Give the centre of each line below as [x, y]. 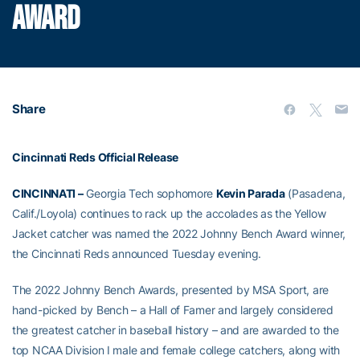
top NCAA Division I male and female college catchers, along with [176, 350]
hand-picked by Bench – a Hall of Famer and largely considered [173, 309]
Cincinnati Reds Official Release [96, 157]
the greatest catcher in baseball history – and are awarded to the [176, 329]
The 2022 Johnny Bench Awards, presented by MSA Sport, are [171, 289]
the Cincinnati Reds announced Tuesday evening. [137, 253]
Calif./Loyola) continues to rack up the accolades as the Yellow [169, 213]
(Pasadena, [315, 193]
